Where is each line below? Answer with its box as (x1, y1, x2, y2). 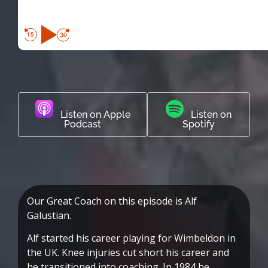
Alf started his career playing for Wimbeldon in (27, 231, 236, 245)
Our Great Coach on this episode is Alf (27, 194, 197, 208)
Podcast (64, 118, 102, 130)
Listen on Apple (53, 108, 130, 120)
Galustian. (27, 208, 71, 222)
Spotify (182, 118, 215, 130)
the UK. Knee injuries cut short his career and (27, 245, 229, 259)
